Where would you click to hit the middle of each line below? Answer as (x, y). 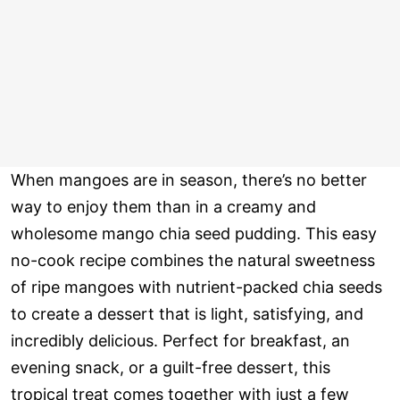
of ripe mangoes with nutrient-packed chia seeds (196, 287)
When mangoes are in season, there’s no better (189, 180)
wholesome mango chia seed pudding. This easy (194, 234)
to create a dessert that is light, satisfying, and (187, 314)
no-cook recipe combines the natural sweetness (193, 261)
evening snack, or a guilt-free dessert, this (171, 368)
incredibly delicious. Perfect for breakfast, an (180, 341)
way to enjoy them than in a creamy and (163, 207)
